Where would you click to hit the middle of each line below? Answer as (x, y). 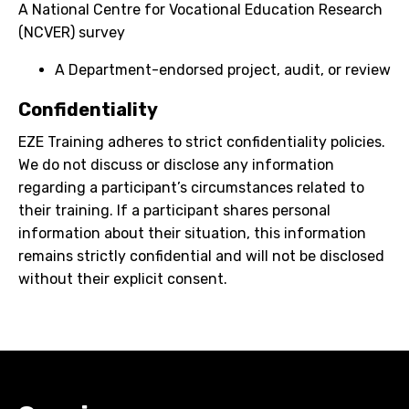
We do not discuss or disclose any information (176, 164)
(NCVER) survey (72, 32)
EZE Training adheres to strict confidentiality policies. (202, 142)
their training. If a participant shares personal (174, 210)
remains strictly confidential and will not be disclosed (201, 256)
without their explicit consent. (123, 278)
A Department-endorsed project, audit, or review (223, 69)
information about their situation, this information (192, 233)
